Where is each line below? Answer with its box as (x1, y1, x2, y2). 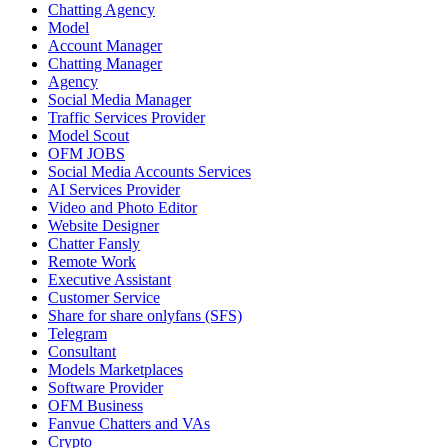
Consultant (48, 343, 116, 361)
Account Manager (48, 37, 162, 55)
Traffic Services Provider (48, 109, 205, 127)
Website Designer (48, 217, 159, 235)
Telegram (48, 325, 107, 343)
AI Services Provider (48, 181, 180, 199)
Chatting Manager (48, 55, 162, 73)
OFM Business (48, 397, 143, 415)
